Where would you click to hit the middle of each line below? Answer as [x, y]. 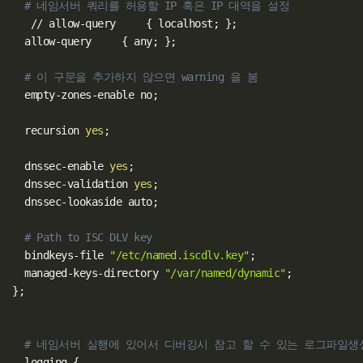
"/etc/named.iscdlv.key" [179, 255]
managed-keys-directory [88, 273]
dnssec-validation [73, 184]
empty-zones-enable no [82, 94]
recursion [49, 130]
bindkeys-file [61, 255]
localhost [182, 23]
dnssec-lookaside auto [82, 201]
